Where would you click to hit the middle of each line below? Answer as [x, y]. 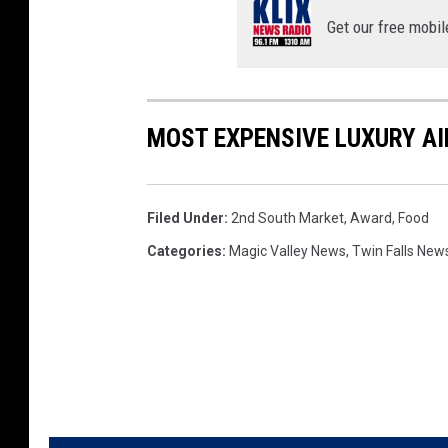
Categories [184, 251]
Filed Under [185, 218]
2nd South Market [287, 218]
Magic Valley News [287, 251]
